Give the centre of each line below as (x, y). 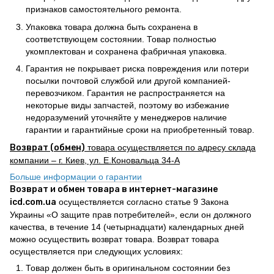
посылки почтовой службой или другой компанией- (128, 81)
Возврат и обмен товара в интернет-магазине (114, 189)
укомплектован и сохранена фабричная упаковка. (126, 51)
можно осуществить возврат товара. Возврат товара (114, 239)
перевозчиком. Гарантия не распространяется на (125, 93)
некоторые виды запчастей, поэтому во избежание (128, 106)
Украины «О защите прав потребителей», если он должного (131, 214)
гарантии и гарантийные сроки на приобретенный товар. (140, 130)
